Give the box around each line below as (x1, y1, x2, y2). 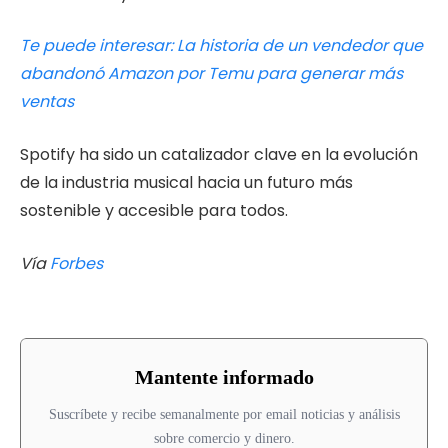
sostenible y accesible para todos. (20, 199, 288, 223)
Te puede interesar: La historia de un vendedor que (20, 34, 423, 58)
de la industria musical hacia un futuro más (20, 171, 353, 195)
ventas (20, 90, 74, 114)
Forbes (50, 251, 103, 275)
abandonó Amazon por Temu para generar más (20, 62, 403, 86)
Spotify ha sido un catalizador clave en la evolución (20, 143, 418, 167)
